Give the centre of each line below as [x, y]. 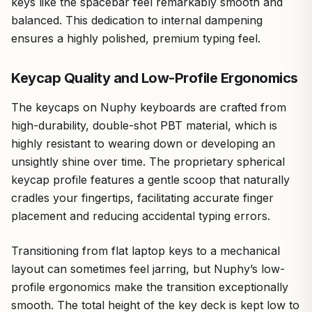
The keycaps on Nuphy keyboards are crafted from [149, 107]
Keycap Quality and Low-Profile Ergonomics [155, 78]
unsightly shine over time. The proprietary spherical [148, 161]
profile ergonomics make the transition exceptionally [150, 287]
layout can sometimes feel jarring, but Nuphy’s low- [148, 268]
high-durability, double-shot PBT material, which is [144, 125]
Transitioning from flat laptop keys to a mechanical [146, 250]
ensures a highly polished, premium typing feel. [136, 38]
